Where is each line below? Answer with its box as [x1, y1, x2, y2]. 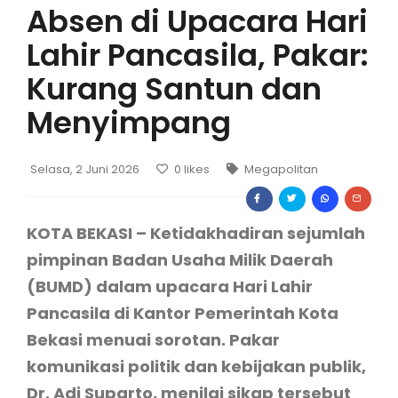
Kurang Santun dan [27, 68, 322, 110]
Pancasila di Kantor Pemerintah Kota [27, 302, 338, 324]
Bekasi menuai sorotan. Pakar [27, 329, 280, 351]
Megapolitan [242, 161, 318, 178]
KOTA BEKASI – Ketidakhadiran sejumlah [27, 222, 365, 244]
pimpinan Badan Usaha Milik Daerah [27, 249, 333, 271]
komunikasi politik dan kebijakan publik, [27, 355, 366, 378]
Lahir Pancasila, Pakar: [27, 34, 369, 76]
